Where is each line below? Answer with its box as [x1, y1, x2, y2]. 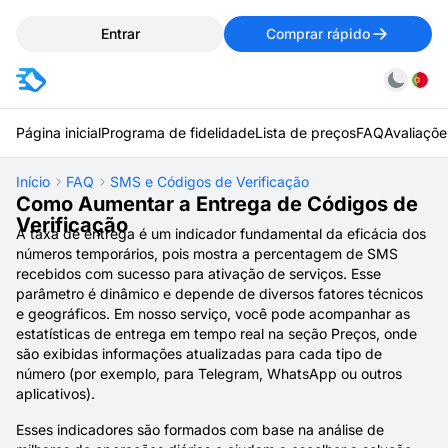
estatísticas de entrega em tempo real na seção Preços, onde [16, 325, 417, 342]
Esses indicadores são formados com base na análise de [16, 421, 384, 438]
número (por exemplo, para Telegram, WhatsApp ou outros [16, 365, 402, 382]
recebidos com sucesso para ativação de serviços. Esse [16, 265, 381, 282]
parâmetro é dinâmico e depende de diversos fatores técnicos [16, 285, 423, 302]
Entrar [100, 25, 140, 42]
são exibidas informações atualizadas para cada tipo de [16, 345, 382, 362]
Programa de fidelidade [101, 124, 255, 141]
